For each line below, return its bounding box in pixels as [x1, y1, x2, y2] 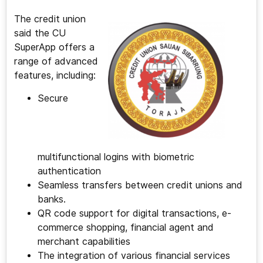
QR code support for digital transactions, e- [37, 208, 231, 220]
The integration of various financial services [37, 250, 230, 262]
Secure [37, 92, 68, 104]
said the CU [14, 28, 66, 39]
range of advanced [14, 56, 98, 68]
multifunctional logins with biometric [37, 151, 194, 163]
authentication [37, 166, 101, 177]
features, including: [14, 70, 96, 82]
